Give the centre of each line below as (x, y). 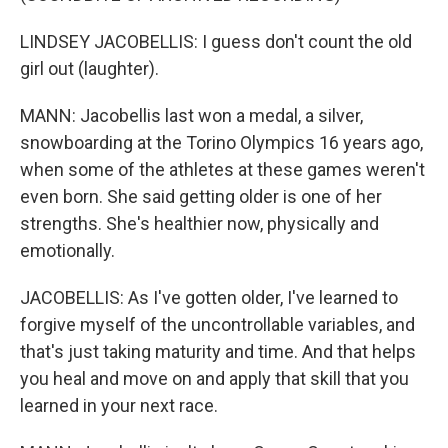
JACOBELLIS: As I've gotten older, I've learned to (209, 297)
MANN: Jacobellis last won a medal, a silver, (191, 115)
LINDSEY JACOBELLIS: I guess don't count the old (216, 41)
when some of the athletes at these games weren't (222, 169)
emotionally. (67, 250)
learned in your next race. (119, 405)
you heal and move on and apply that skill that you (214, 378)
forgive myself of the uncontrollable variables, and (217, 324)
